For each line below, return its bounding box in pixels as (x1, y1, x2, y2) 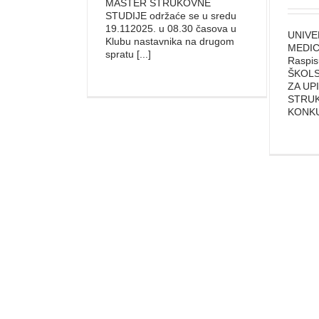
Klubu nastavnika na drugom (105, 36, 234, 47)
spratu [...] (105, 48, 151, 60)
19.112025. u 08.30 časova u (105, 23, 236, 34)
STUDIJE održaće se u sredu (105, 10, 236, 21)
